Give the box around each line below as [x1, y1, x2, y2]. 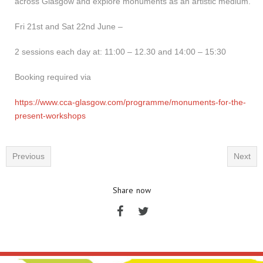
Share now [112, 185, 151, 195]
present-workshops [15, 111, 86, 120]
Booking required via [15, 72, 93, 82]
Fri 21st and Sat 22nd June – [15, 22, 123, 31]
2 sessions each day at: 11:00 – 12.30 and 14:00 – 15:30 [15, 47, 226, 56]
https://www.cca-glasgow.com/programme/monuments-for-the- [15, 97, 246, 107]
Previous [12, 151, 45, 161]
